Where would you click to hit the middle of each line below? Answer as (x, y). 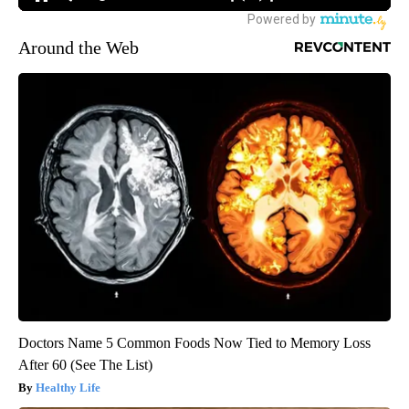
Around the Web (79, 48)
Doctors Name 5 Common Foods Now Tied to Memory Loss (194, 343)
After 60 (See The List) (85, 365)
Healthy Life (68, 388)
